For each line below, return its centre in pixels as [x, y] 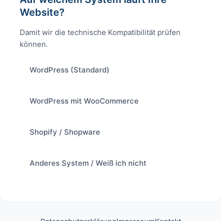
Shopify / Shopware [65, 132]
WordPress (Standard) [70, 70]
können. [34, 44]
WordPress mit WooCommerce [84, 101]
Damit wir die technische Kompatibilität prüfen [100, 32]
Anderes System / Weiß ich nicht [88, 163]
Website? [42, 12]
